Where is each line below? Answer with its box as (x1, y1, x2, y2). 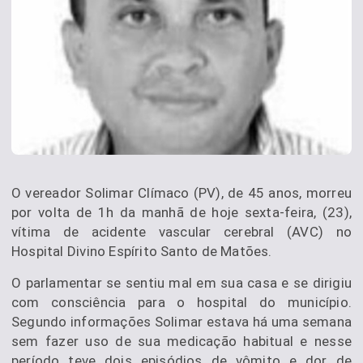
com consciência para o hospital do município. (11, 294, 352, 311)
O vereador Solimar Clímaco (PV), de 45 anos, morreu (11, 185, 352, 202)
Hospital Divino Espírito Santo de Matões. (11, 243, 272, 260)
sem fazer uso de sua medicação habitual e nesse (11, 333, 352, 350)
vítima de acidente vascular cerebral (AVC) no (11, 224, 352, 241)
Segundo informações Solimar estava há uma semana (11, 314, 352, 331)
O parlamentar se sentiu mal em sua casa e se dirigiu (11, 275, 352, 292)
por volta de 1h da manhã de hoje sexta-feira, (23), (11, 204, 352, 221)
